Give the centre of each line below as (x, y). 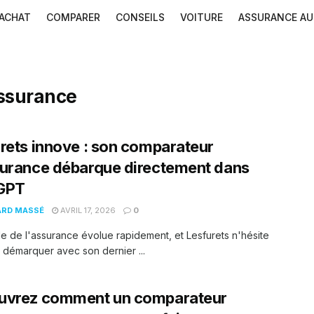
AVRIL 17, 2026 (87, 210)
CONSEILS (140, 17)
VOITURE (202, 17)
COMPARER (73, 17)
